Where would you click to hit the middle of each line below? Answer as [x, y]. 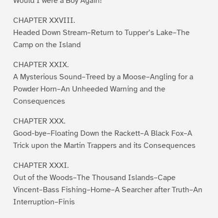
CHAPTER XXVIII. [44, 20]
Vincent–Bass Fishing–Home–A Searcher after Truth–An [108, 190]
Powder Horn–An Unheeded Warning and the [89, 89]
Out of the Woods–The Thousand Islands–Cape [94, 177]
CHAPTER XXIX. [41, 64]
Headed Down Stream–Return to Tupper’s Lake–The [101, 32]
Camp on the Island [47, 45]
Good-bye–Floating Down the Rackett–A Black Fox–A [102, 133]
